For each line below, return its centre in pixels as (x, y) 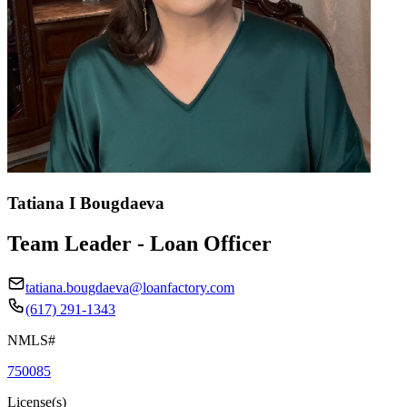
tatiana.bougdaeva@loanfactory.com (130, 287)
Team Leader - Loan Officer (139, 243)
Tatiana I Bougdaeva (86, 203)
